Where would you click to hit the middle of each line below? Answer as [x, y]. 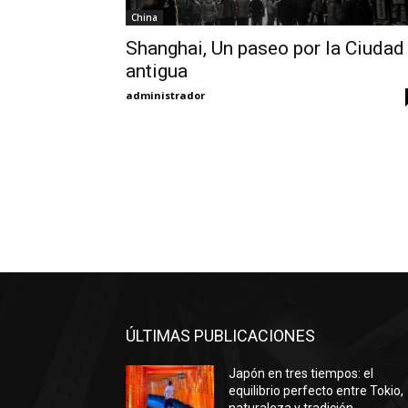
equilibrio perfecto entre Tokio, [316, 391]
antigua [157, 71]
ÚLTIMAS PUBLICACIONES [220, 336]
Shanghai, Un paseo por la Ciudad [265, 48]
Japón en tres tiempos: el [301, 374]
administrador [165, 95]
